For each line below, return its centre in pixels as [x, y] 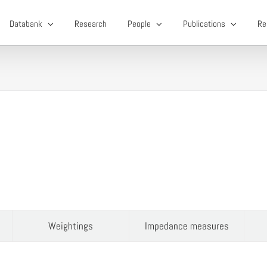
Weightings [71, 226]
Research [90, 24]
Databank [26, 24]
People [139, 24]
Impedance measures [187, 226]
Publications [204, 24]
